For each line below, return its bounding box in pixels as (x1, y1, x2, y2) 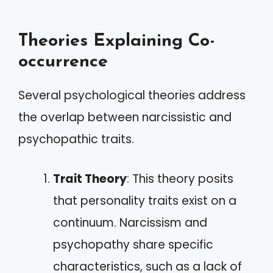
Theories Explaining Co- (18, 32, 215, 50)
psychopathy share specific (53, 236, 213, 253)
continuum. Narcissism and (53, 214, 207, 231)
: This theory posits (127, 170, 233, 187)
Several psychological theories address (18, 87, 246, 104)
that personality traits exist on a (53, 192, 236, 209)
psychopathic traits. (18, 131, 134, 147)
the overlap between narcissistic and (18, 109, 232, 126)
